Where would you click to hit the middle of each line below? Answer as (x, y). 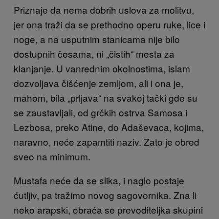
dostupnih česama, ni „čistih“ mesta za (94, 53)
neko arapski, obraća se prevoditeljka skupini (108, 209)
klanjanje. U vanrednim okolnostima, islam (102, 68)
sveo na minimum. (52, 156)
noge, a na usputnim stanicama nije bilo (97, 39)
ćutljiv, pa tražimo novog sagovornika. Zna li (105, 195)
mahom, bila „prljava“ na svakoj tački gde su (106, 97)
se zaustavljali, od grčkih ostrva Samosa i (100, 112)
